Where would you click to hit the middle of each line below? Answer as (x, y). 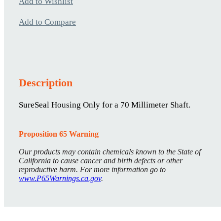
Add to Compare (47, 22)
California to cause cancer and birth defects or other (101, 160)
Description (46, 82)
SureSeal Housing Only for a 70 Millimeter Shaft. (105, 105)
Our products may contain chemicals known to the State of (110, 151)
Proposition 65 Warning (59, 134)
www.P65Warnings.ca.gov (60, 178)
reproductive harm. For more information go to (92, 169)
